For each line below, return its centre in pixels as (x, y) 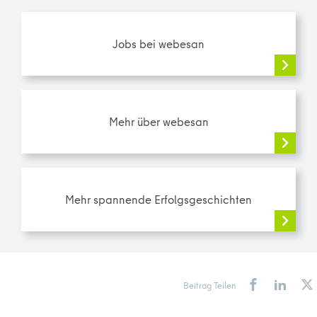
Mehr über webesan (158, 121)
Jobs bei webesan (158, 43)
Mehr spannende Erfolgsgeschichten (158, 199)
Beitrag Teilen (210, 286)
